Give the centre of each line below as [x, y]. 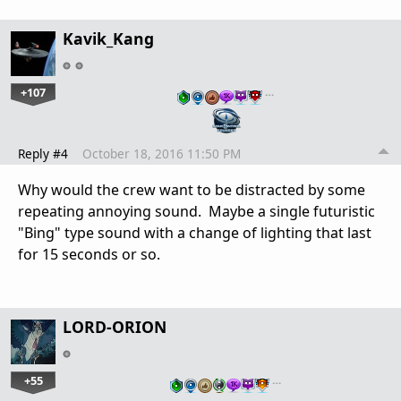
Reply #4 [43, 154]
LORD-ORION [115, 327]
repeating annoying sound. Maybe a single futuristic [196, 212]
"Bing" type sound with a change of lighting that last [195, 233]
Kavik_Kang [108, 39]
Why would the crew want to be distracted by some [192, 190]
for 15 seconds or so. [89, 255]
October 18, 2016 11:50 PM [162, 154]
